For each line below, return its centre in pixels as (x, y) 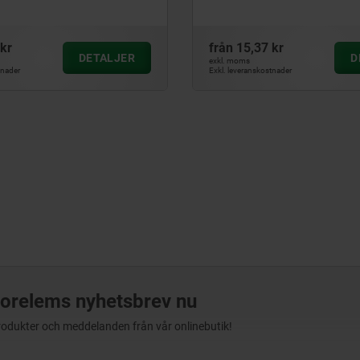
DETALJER (106, 58)
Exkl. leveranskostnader (250, 70)
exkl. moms (229, 61)
